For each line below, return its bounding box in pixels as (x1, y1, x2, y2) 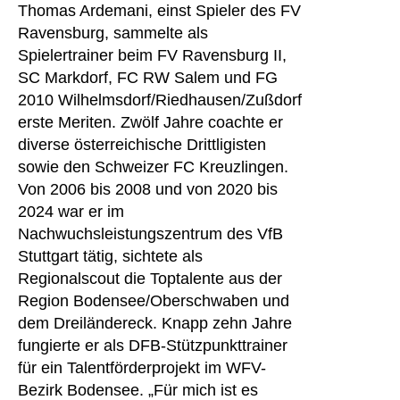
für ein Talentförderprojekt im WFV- (18, 359, 266, 377)
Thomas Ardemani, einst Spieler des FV (18, 2, 301, 20)
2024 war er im (18, 203, 124, 221)
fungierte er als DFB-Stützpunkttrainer (18, 337, 287, 354)
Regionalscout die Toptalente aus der (18, 270, 282, 287)
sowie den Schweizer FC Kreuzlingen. (18, 158, 288, 176)
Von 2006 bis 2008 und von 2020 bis (18, 180, 278, 198)
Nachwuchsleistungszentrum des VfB (18, 225, 283, 243)
